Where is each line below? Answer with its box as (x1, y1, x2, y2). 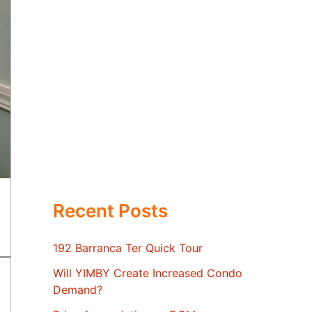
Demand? (53, 283, 102, 297)
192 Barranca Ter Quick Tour (53, 241, 203, 256)
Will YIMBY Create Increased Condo (53, 266, 242, 281)
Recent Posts (53, 200, 168, 222)
